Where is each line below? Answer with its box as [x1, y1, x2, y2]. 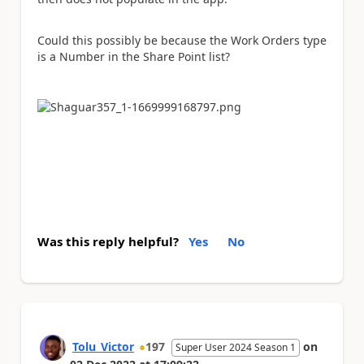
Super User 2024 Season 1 [175, 340, 296, 354]
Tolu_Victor [72, 338, 134, 354]
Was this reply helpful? [37, 232, 179, 249]
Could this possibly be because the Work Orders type [37, 32, 327, 48]
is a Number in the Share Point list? [37, 48, 230, 64]
